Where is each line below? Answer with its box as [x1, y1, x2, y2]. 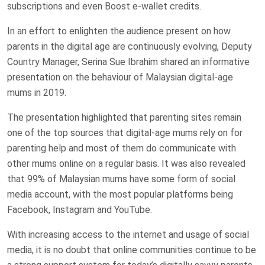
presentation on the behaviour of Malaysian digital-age [7, 72, 233, 83]
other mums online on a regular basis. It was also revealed [7, 158, 245, 170]
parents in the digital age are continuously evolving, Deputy [7, 41, 252, 53]
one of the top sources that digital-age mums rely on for [7, 127, 243, 139]
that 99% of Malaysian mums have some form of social [7, 173, 235, 185]
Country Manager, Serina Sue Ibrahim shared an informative [7, 56, 250, 68]
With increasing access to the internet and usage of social [7, 229, 249, 241]
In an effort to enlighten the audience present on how [7, 25, 231, 37]
